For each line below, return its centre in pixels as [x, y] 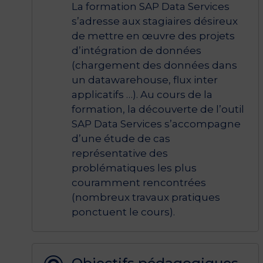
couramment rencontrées [139, 183]
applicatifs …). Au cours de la [142, 95]
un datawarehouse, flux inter [144, 80]
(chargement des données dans [154, 65]
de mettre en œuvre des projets [153, 36]
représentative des [119, 154]
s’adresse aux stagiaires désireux [154, 21]
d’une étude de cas [121, 139]
